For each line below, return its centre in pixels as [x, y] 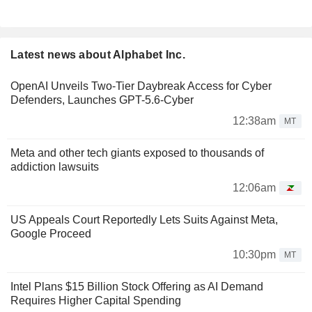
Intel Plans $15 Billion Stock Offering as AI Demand [137, 287]
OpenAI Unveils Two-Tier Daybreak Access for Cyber [141, 86]
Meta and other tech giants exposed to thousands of [137, 153]
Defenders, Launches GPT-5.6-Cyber [102, 100]
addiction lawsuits [55, 167]
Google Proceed [51, 234]
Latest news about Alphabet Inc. [98, 55]
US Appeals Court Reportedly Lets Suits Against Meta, [144, 220]
